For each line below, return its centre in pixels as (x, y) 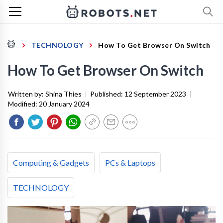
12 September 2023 (155, 94)
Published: (107, 94)
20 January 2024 (64, 104)
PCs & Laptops (130, 163)
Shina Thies (63, 94)
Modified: (23, 104)
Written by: (27, 94)
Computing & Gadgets (51, 163)
